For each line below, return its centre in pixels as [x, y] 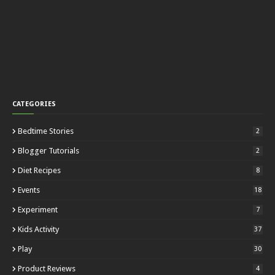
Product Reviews [47, 269]
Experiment [38, 210]
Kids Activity [38, 229]
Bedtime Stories [46, 131]
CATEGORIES [34, 104]
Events [29, 190]
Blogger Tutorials [48, 151]
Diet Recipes [39, 170]
